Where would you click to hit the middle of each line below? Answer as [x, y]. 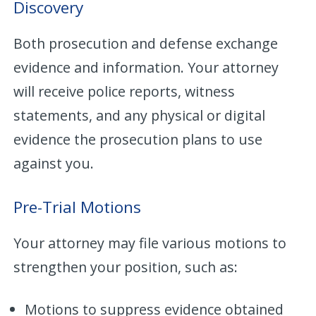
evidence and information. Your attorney [146, 67]
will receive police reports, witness [124, 91]
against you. [54, 163]
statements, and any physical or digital [140, 115]
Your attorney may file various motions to [150, 243]
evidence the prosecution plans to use [138, 139]
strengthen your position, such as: [126, 267]
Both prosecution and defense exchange [146, 43]
